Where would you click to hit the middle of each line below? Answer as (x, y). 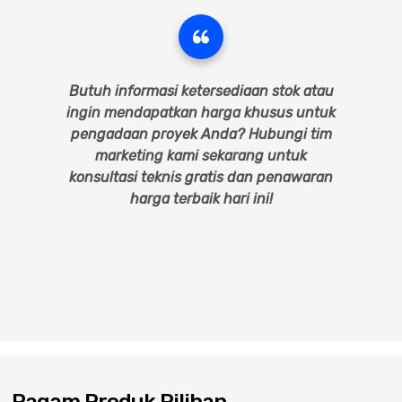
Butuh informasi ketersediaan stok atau (201, 91)
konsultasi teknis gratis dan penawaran (201, 177)
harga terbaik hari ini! (201, 199)
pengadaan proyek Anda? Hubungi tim (201, 134)
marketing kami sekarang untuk (201, 156)
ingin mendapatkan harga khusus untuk (201, 113)
